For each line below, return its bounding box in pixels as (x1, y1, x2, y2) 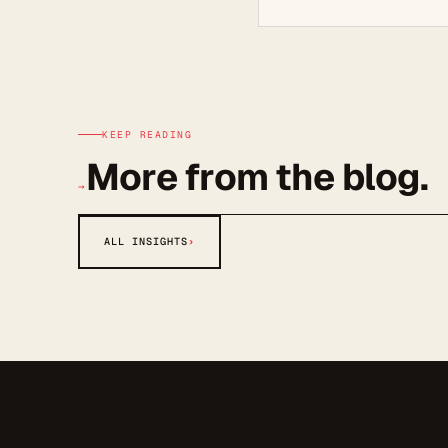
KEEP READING (102, 127, 193, 141)
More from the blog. (85, 152, 428, 201)
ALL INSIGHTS (104, 234, 189, 248)
